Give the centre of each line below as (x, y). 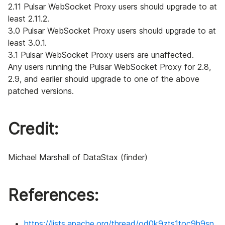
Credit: (33, 129)
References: (53, 195)
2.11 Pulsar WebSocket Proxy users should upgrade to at (113, 7)
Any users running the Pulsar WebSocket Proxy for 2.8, (109, 67)
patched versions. (41, 91)
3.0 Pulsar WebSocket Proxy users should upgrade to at (112, 31)
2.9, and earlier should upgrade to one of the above (104, 79)
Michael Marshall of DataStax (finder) (78, 157)
